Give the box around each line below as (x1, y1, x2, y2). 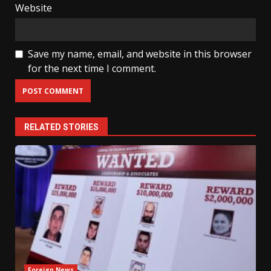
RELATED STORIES (24, 122, 99, 132)
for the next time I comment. (28, 62, 156, 76)
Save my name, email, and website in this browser (28, 47, 252, 61)
